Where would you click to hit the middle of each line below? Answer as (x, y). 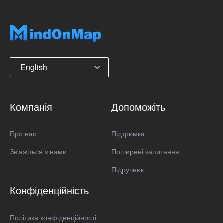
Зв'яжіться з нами (38, 151)
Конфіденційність (49, 190)
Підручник (128, 169)
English (34, 67)
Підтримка (128, 133)
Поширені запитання (145, 151)
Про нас (23, 133)
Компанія (31, 106)
